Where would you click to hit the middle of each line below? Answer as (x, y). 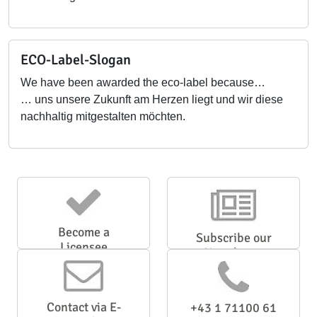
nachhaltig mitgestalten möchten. (103, 116)
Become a (83, 232)
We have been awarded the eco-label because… (143, 82)
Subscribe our (234, 238)
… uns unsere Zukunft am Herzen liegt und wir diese (152, 99)
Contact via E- (83, 307)
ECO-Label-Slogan (76, 60)
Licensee (83, 247)
